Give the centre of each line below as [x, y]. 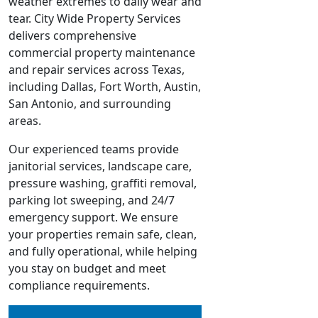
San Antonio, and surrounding [90, 103]
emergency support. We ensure [93, 217]
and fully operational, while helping [103, 251]
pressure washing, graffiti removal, [103, 183]
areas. [25, 120]
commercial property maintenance [102, 52]
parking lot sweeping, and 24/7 [92, 200]
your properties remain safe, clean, [103, 234]
